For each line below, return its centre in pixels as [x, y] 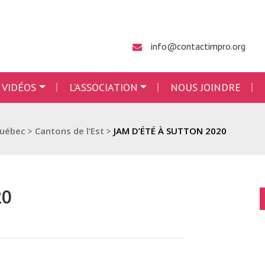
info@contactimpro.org [198, 46]
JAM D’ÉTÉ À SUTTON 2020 [170, 131]
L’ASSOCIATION [103, 87]
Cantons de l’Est [70, 131]
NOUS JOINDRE [206, 87]
